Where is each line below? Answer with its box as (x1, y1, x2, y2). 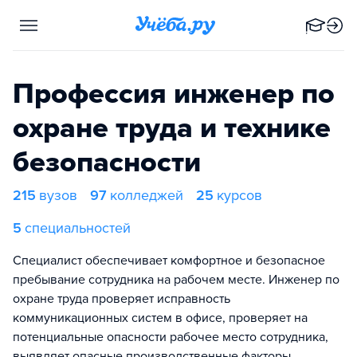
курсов (217, 186, 262, 204)
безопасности (13, 145, 201, 179)
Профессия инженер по (13, 76, 335, 111)
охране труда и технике (13, 111, 331, 145)
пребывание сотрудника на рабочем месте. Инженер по (13, 272, 339, 288)
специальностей (25, 219, 131, 237)
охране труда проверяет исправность (13, 291, 230, 307)
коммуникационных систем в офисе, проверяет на (13, 310, 308, 326)
